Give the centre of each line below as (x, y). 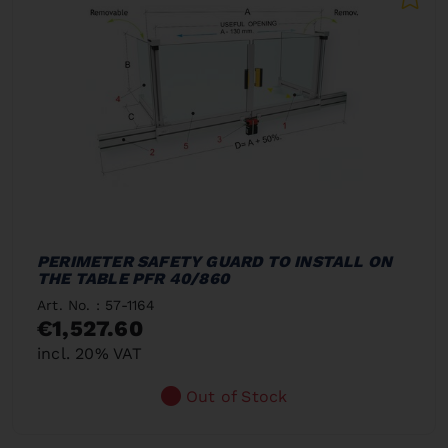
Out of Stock (237, 396)
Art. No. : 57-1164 (96, 304)
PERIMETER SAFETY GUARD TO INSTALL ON (215, 261)
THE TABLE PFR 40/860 (133, 278)
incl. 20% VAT (90, 353)
